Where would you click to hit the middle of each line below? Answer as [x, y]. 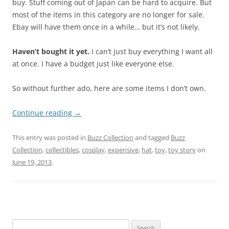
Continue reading [43, 112]
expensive [123, 150]
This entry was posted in [50, 137]
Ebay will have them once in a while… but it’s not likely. [106, 27]
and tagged [152, 137]
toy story [182, 150]
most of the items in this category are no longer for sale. [108, 14]
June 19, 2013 [32, 162]
